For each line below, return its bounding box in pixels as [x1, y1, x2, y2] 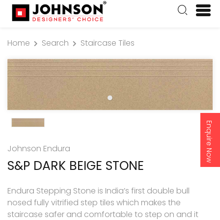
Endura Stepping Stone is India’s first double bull [7, 185, 190, 196]
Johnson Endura [7, 142, 70, 154]
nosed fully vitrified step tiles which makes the [7, 196, 181, 208]
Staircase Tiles [81, 37, 135, 49]
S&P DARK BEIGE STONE [7, 157, 144, 174]
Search [42, 37, 69, 49]
